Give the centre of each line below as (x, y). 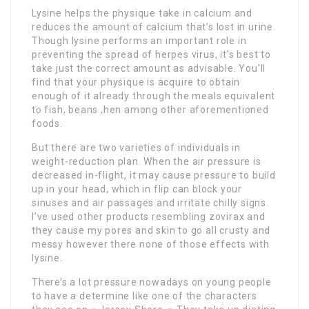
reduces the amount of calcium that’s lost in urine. (154, 27)
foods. (47, 124)
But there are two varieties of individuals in (136, 148)
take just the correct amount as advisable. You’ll (149, 69)
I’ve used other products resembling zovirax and (149, 217)
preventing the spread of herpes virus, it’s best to (151, 55)
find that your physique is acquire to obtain (136, 82)
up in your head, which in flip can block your (137, 189)
